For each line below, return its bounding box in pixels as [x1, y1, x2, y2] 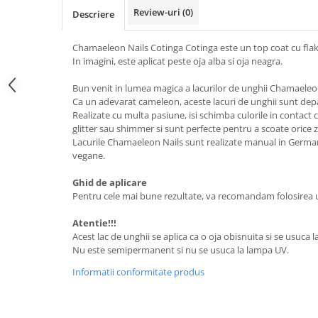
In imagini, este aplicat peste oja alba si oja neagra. [72, 55, 285, 67]
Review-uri [133, 6, 182, 18]
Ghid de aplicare [72, 176, 147, 189]
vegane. [72, 149, 107, 162]
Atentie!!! [72, 216, 116, 229]
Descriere [72, 8, 114, 21]
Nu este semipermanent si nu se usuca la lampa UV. [72, 243, 291, 256]
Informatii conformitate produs [72, 265, 204, 278]
